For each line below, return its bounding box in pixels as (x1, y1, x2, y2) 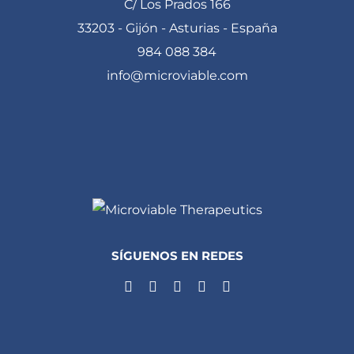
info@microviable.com (106, 68, 248, 84)
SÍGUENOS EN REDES (111, 248, 243, 264)
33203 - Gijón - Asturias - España (77, 21, 277, 36)
